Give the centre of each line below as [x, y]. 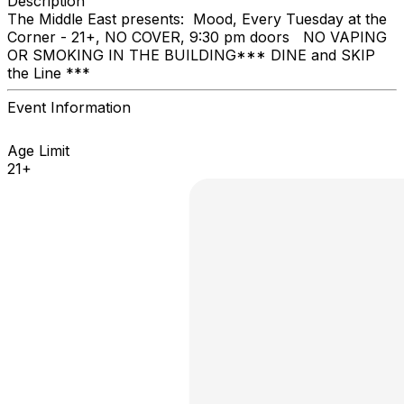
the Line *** [53, 73]
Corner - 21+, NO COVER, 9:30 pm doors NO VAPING [197, 37]
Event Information [69, 107]
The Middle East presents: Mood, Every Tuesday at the [197, 18]
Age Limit [38, 150]
